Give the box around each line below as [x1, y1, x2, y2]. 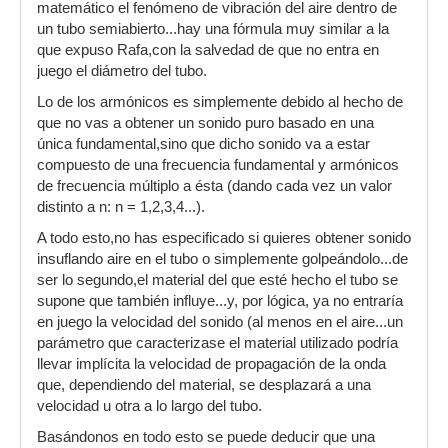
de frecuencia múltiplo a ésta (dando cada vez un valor [37, 178, 392, 194]
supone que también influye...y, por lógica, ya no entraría [37, 293, 403, 309]
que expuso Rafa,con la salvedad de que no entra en [37, 42, 379, 58]
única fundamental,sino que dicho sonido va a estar [37, 136, 370, 152]
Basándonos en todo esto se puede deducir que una [37, 429, 375, 445]
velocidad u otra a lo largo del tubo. [37, 398, 262, 414]
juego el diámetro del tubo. [37, 63, 207, 79]
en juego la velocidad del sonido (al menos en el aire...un [37, 314, 403, 330]
